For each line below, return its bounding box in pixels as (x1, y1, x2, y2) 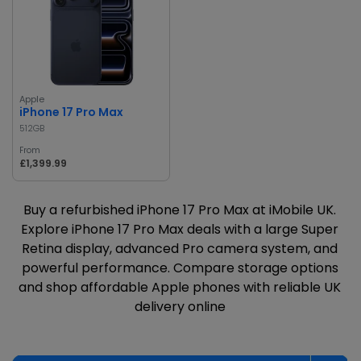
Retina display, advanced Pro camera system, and (22, 239, 338, 258)
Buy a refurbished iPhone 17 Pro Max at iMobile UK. (23, 200, 336, 219)
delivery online (134, 297, 226, 316)
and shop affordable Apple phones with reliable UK (19, 277, 341, 297)
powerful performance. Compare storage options (21, 258, 338, 277)
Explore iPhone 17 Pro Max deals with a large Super (21, 219, 338, 239)
